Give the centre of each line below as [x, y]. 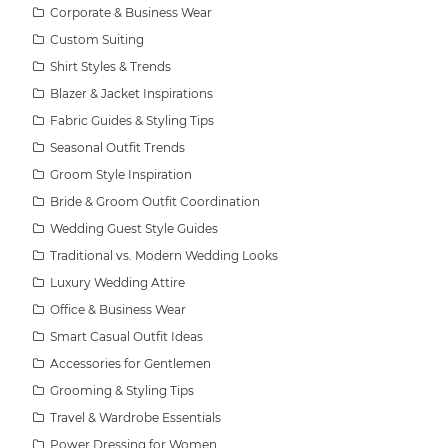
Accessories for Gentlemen [129, 363]
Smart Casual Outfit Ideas [125, 336]
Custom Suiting [95, 39]
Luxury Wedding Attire [116, 282]
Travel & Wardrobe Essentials [134, 417]
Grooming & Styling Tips [120, 390]
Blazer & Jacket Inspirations [130, 93]
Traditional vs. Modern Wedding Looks [162, 255]
